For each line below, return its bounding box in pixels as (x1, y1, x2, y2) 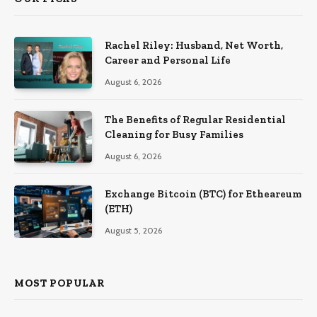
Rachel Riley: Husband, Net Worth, (105, 38, 283, 52)
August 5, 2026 (105, 225, 162, 236)
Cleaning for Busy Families (105, 127, 243, 141)
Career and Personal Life (105, 53, 231, 67)
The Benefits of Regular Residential (105, 113, 286, 126)
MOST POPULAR (14, 276, 105, 289)
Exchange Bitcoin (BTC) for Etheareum (105, 188, 301, 201)
